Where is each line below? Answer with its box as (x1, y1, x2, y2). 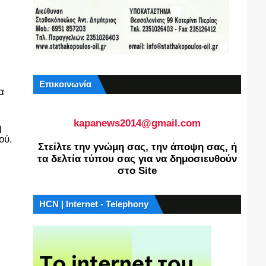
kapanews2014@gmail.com (74, 118, 201, 129)
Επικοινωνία (39, 79, 91, 89)
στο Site (118, 165, 157, 176)
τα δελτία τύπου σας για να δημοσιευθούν (37, 153, 237, 164)
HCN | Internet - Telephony (39, 199, 148, 209)
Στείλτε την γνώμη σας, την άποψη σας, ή (37, 141, 237, 153)
